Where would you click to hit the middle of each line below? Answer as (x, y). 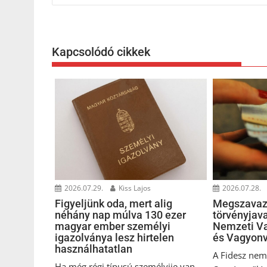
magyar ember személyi (113, 226)
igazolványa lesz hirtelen (114, 237)
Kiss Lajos (134, 188)
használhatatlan (94, 249)
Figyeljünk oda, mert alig (114, 203)
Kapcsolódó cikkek (101, 52)
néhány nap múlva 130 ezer (120, 215)
